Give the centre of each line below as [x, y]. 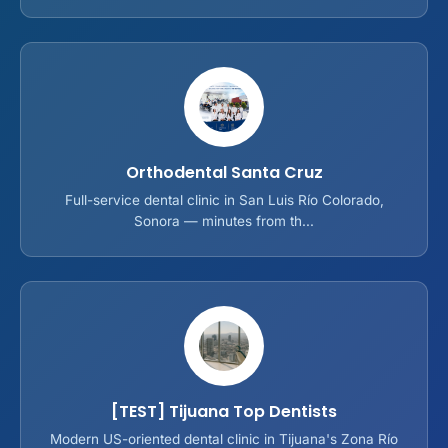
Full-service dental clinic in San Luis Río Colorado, [224, 199]
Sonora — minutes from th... [224, 220]
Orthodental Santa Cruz [224, 172]
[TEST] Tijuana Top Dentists [224, 411]
